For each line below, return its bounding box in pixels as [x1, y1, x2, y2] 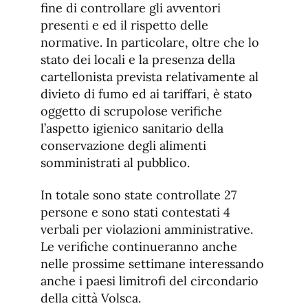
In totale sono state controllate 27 [41, 187, 236, 203]
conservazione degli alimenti [41, 137, 206, 154]
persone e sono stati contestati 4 [41, 204, 230, 221]
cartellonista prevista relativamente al [41, 69, 258, 85]
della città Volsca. [41, 290, 141, 307]
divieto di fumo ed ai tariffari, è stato [41, 86, 252, 102]
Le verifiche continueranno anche [41, 239, 237, 255]
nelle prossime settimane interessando [41, 256, 264, 272]
